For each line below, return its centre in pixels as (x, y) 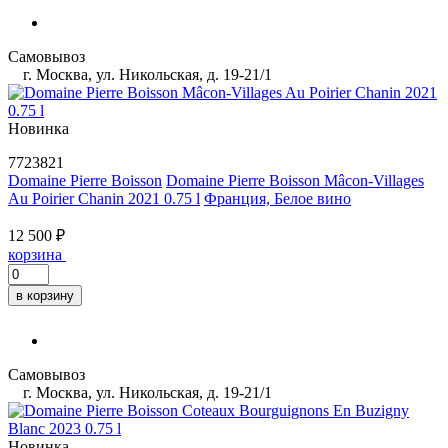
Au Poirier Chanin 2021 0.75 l (104, 198)
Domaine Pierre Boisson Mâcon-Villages (295, 180)
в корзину (45, 295)
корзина (35, 254)
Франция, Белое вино (277, 198)
